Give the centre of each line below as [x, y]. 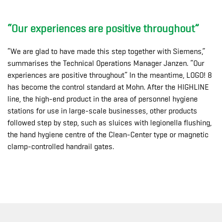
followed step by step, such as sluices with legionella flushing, [110, 123]
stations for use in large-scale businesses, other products [102, 111]
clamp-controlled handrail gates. [61, 147]
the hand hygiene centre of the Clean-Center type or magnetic [108, 135]
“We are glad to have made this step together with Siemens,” [106, 52]
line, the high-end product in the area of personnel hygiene [103, 99]
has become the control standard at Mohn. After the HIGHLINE [108, 87]
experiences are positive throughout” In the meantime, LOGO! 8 [110, 76]
